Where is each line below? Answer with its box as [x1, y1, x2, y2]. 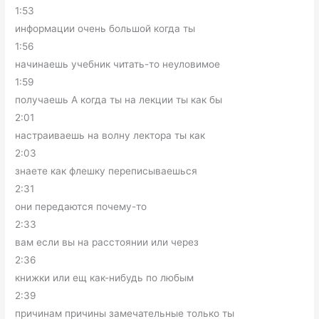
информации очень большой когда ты [15, 22, 196, 34]
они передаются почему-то [15, 200, 147, 212]
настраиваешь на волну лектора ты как [15, 129, 206, 141]
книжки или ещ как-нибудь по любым [15, 271, 194, 283]
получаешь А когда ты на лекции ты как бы [15, 93, 223, 105]
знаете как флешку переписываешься [15, 164, 198, 177]
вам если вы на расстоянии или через [15, 236, 199, 248]
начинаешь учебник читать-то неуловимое [15, 58, 221, 70]
